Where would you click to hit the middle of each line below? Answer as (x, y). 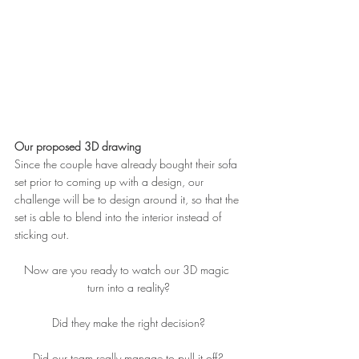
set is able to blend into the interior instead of (119, 217)
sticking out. (42, 235)
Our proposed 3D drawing (78, 147)
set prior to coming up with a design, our (111, 182)
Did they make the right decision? (128, 323)
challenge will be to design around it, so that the (128, 200)
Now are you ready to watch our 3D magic (128, 270)
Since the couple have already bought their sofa (127, 164)
